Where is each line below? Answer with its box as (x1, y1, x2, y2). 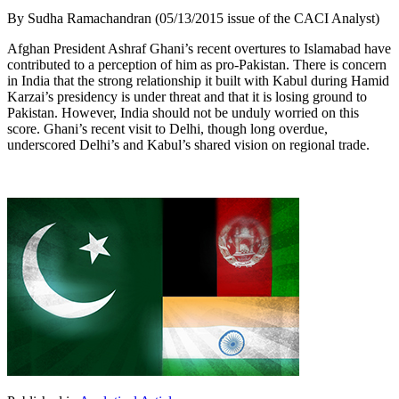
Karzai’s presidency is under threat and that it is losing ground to (7, 88, 367, 104)
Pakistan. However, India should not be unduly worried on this (7, 104, 359, 120)
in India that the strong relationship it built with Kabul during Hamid (7, 72, 389, 88)
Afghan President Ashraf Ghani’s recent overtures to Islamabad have (7, 40, 391, 56)
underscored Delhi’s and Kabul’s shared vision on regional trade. (7, 136, 370, 152)
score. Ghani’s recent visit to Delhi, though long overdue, (7, 120, 328, 136)
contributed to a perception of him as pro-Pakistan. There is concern (7, 56, 387, 72)
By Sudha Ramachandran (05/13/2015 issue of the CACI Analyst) (7, 10, 379, 26)
